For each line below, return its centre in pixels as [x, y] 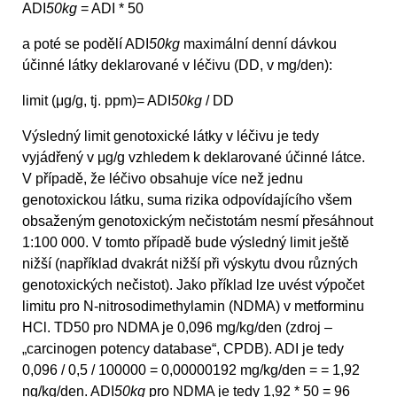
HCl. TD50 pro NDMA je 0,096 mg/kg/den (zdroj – [177, 327]
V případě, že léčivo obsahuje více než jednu [163, 178]
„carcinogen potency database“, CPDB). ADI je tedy [183, 348]
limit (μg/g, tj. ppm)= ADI [97, 100]
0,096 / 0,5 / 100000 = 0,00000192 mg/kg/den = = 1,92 [191, 370]
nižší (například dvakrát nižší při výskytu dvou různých [190, 263]
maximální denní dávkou [258, 43]
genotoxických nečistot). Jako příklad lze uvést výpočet [193, 284]
